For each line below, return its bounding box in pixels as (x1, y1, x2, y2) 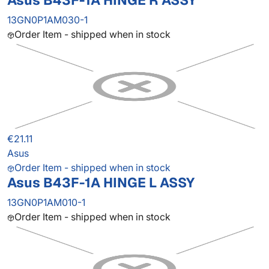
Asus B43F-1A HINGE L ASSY (7, 174, 195, 192)
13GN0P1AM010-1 (7, 196, 85, 209)
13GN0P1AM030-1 (7, 14, 88, 26)
